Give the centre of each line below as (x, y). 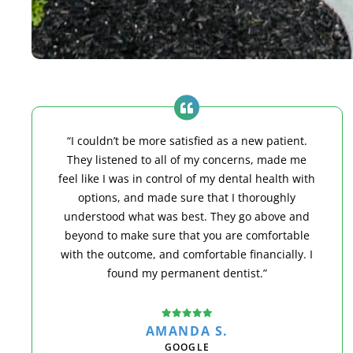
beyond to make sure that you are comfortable (187, 235)
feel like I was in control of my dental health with (187, 178)
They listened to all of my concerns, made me (187, 159)
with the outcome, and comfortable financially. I (187, 254)
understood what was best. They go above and (187, 216)
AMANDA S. (187, 331)
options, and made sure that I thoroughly (187, 197)
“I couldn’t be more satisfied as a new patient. (187, 140)
